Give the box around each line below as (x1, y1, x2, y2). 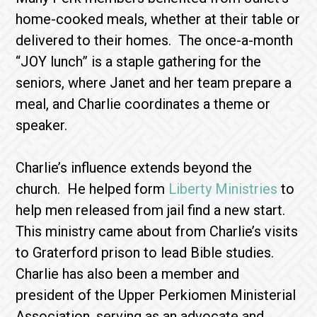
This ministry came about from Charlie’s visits (16, 223, 299, 240)
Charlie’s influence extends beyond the (16, 159, 253, 176)
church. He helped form (16, 180, 169, 197)
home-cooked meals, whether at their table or (16, 11, 301, 28)
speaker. (16, 117, 68, 134)
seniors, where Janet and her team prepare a (16, 74, 292, 91)
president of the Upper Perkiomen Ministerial (16, 287, 296, 304)
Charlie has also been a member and (16, 265, 240, 282)
